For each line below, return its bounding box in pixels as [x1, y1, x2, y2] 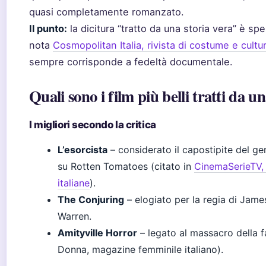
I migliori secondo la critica [29, 119, 156, 131]
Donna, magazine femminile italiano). [58, 243, 223, 255]
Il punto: [29, 23, 67, 34]
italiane [58, 177, 90, 189]
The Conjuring [58, 194, 124, 205]
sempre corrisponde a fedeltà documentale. [29, 56, 233, 68]
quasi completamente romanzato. [29, 6, 184, 18]
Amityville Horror [58, 227, 137, 239]
